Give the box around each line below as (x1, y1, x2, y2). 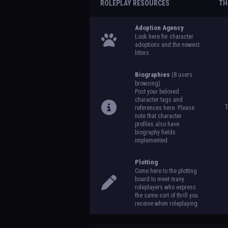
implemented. (134, 137, 169, 144)
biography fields (134, 129, 176, 136)
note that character (134, 112, 182, 120)
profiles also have (134, 121, 179, 128)
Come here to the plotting (134, 167, 197, 175)
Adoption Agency (134, 24, 184, 32)
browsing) (134, 80, 160, 87)
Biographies (134, 71, 170, 78)
